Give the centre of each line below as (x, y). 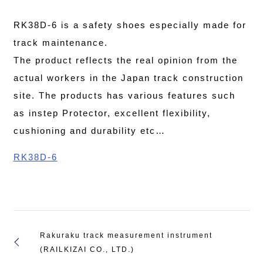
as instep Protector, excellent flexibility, (112, 113)
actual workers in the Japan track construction (128, 77)
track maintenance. (60, 42)
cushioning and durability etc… (89, 130)
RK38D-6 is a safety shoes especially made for (130, 25)
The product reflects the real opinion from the (125, 60)
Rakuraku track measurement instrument (126, 235)
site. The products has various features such (124, 95)
